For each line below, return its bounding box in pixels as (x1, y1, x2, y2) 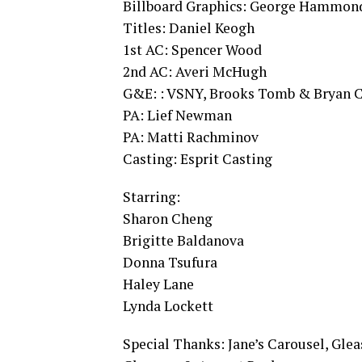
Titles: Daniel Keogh (123, 19, 255, 38)
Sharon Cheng (123, 209, 213, 229)
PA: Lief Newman (123, 106, 232, 125)
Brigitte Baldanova (123, 231, 244, 250)
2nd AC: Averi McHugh (123, 62, 267, 82)
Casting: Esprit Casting (123, 149, 272, 169)
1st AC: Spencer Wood (123, 40, 262, 60)
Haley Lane (123, 275, 194, 294)
